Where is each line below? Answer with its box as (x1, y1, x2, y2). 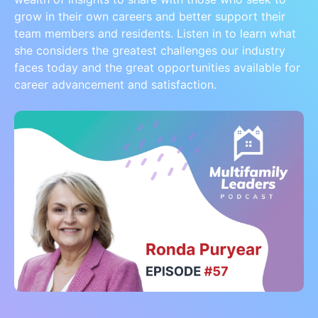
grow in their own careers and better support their (14, 9, 285, 23)
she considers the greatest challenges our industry (14, 43, 285, 57)
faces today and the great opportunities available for (14, 60, 300, 75)
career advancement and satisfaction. (14, 77, 216, 92)
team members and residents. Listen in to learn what (14, 26, 296, 40)
